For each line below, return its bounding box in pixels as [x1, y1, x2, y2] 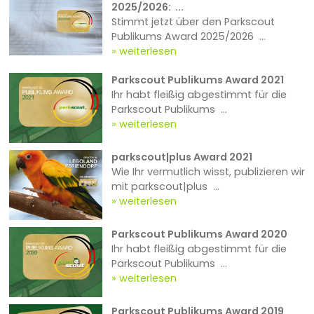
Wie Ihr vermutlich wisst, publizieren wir [111, 165, 305, 179]
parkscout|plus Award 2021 [111, 150, 252, 165]
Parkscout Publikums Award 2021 [111, 73, 284, 88]
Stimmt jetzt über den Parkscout [111, 15, 275, 29]
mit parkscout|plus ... [111, 179, 219, 194]
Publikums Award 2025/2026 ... [111, 29, 266, 44]
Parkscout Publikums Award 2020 [111, 227, 287, 242]
